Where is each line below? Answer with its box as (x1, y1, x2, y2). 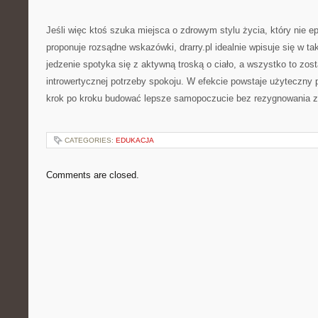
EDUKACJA (116, 136, 154, 144)
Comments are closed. (46, 170, 139, 180)
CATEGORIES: (65, 136, 116, 144)
